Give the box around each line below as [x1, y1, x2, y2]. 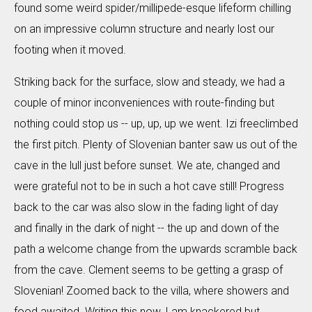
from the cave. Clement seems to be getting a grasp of [14, 263, 283, 276]
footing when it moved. [14, 43, 126, 56]
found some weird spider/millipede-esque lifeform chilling [14, 1, 291, 15]
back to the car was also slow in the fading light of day [14, 201, 279, 214]
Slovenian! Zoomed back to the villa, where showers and [14, 284, 289, 297]
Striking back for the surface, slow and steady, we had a [14, 75, 285, 88]
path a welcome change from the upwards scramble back [14, 242, 297, 256]
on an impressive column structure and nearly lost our [14, 22, 274, 36]
